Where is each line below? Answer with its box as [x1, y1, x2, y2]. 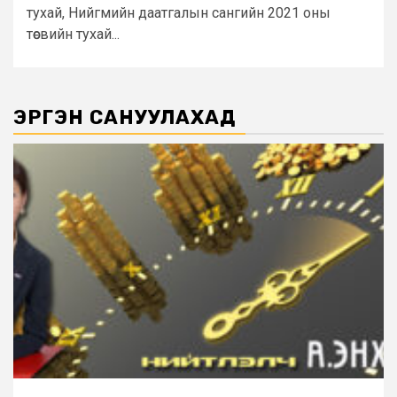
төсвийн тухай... [27, 26, 120, 43]
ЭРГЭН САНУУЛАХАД [13, 105, 237, 130]
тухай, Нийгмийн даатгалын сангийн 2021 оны [27, 4, 331, 22]
